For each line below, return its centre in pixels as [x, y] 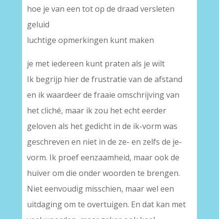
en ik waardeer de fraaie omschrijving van [103, 95]
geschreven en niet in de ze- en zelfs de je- [104, 142]
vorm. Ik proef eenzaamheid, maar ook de [103, 157]
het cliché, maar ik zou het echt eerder [96, 110]
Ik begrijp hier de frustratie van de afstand [104, 79]
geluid [38, 24]
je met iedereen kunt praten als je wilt [96, 64]
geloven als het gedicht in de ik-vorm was [102, 126]
